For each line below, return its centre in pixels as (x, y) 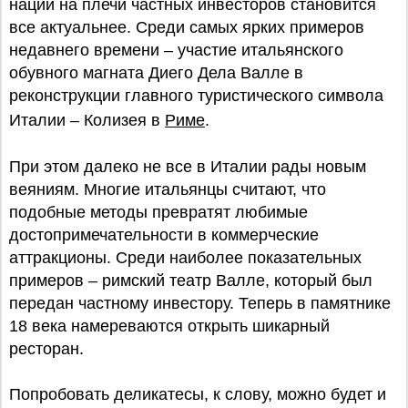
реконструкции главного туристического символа (196, 96)
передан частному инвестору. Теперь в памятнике (200, 303)
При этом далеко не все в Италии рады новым (188, 167)
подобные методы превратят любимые (158, 212)
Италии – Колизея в (87, 120)
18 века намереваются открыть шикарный (169, 326)
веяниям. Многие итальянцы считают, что (168, 189)
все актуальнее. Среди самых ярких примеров (187, 27)
